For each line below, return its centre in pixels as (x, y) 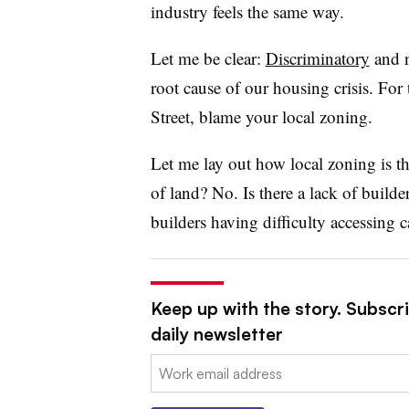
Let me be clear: (208, 58)
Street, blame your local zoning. (261, 116)
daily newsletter (216, 334)
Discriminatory (317, 58)
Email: (169, 365)
